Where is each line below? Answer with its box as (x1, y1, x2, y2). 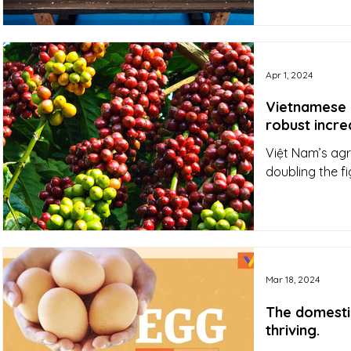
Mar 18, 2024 (266, 273, 320, 285)
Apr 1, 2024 (266, 68, 313, 81)
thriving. (266, 320, 320, 339)
